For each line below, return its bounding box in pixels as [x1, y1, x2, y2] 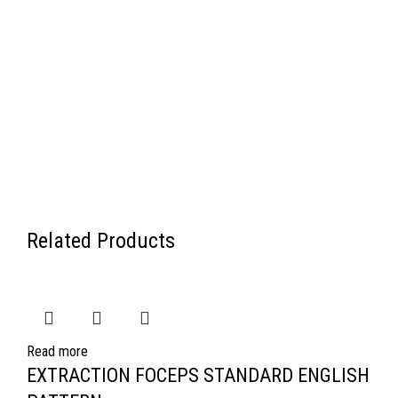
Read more [27, 343, 88, 360]
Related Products [27, 228, 175, 253]
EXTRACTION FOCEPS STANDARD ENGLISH [27, 364, 370, 386]
